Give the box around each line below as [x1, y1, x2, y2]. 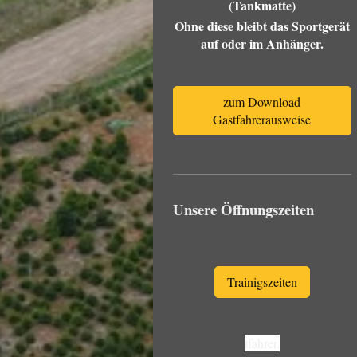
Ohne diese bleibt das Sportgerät [174, 16, 350, 35]
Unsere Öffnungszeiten [173, 198, 314, 220]
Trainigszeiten [226, 273, 297, 290]
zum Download [223, 92, 301, 110]
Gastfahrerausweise [213, 110, 312, 127]
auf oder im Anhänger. [200, 33, 324, 53]
